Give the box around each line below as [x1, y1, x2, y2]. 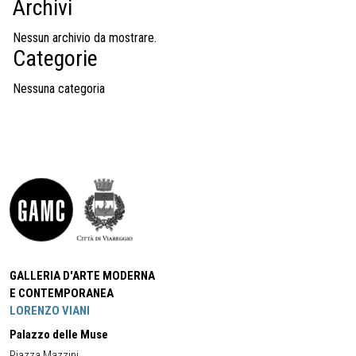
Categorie [13, 45, 98, 72]
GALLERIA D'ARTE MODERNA [10, 269, 155, 283]
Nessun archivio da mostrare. [13, 30, 157, 45]
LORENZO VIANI [10, 304, 90, 318]
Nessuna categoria [13, 81, 105, 96]
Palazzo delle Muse [10, 327, 108, 342]
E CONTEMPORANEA [10, 286, 114, 300]
